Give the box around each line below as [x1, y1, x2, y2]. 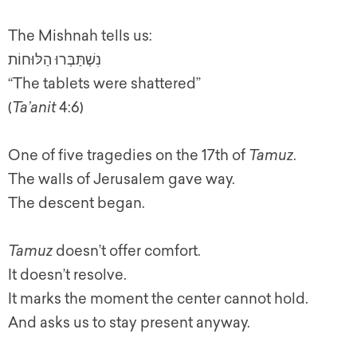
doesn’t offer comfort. [53, 242, 201, 260]
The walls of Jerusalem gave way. [8, 171, 235, 188]
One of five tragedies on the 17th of [8, 147, 249, 164]
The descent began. [8, 194, 145, 212]
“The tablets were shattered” [8, 75, 201, 92]
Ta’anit [12, 99, 56, 116]
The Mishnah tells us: [8, 27, 152, 45]
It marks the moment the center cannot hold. [8, 290, 308, 308]
